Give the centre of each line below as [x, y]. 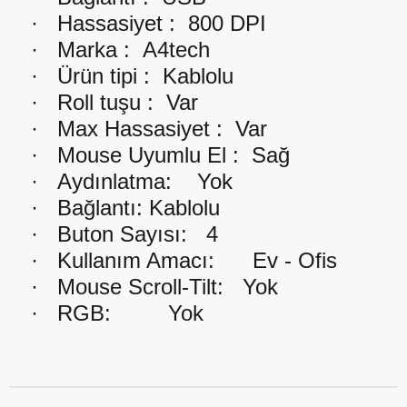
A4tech [176, 49]
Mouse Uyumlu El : [151, 154]
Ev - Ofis [295, 260]
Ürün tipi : [107, 75]
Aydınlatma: [114, 181]
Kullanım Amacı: [136, 260]
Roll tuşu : [109, 102]
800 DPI [227, 23]
